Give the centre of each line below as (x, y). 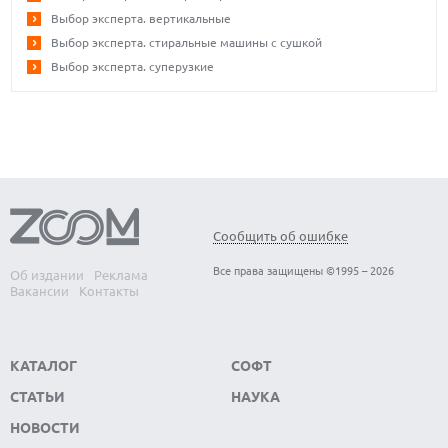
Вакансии (39, 290)
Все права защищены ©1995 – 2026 (303, 271)
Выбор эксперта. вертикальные (141, 18)
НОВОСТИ (45, 427)
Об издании (47, 274)
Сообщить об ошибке (280, 236)
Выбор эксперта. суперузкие (133, 66)
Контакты (109, 290)
